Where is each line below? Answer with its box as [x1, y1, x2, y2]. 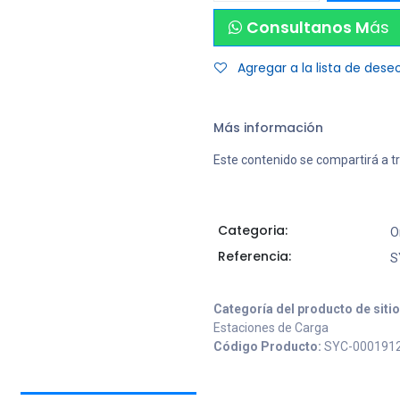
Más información [213, 119, 323, 137]
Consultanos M [246, 17, 371, 38]
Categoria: [217, 221, 287, 239]
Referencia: [217, 247, 291, 265]
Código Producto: [213, 339, 324, 354]
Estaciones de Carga [213, 321, 329, 335]
